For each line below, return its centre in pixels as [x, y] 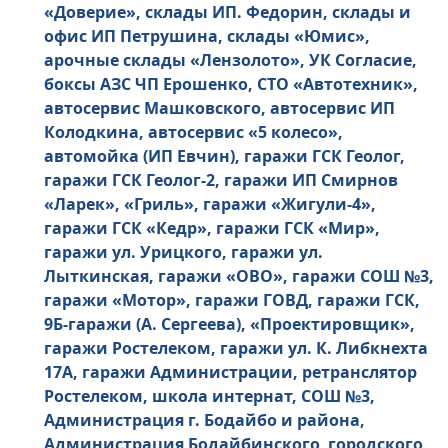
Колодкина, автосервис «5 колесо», [193, 132]
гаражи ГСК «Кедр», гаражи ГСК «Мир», [212, 228]
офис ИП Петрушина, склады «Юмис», [207, 36]
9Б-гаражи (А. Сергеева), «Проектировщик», [229, 324]
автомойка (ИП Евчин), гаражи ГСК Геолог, [224, 156]
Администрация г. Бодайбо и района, [204, 420]
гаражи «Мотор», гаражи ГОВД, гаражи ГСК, [232, 300]
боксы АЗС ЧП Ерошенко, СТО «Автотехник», [231, 84]
